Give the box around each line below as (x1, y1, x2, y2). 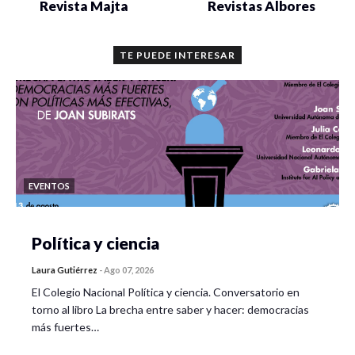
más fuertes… (32, 319, 99, 334)
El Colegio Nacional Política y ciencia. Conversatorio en (32, 284, 300, 299)
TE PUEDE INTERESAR (120, 48, 235, 61)
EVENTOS (29, 180, 70, 191)
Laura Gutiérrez (32, 264, 97, 275)
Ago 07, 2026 (104, 264, 154, 275)
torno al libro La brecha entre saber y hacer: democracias (32, 302, 309, 316)
